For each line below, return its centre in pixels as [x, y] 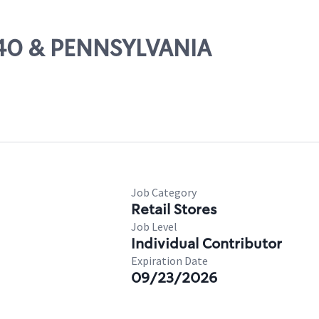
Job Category [164, 192]
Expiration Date [169, 261]
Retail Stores [174, 209]
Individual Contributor [206, 244]
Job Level [154, 226]
